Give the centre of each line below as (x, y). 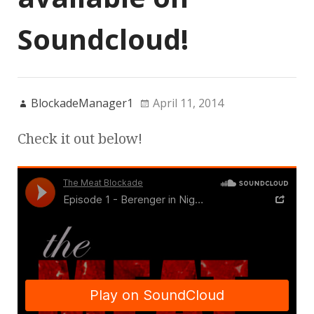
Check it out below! (80, 138)
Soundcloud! (103, 39)
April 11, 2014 (188, 103)
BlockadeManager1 (82, 103)
